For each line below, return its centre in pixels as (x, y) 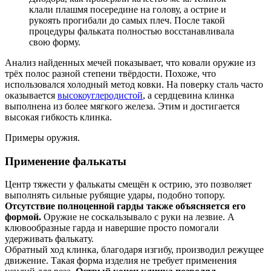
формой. (23, 217)
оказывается (31, 95)
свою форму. (55, 42)
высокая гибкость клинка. (58, 117)
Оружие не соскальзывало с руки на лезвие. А (138, 217)
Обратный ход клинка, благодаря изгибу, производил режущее (134, 250)
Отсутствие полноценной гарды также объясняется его (125, 206)
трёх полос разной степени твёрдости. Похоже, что (110, 73)
